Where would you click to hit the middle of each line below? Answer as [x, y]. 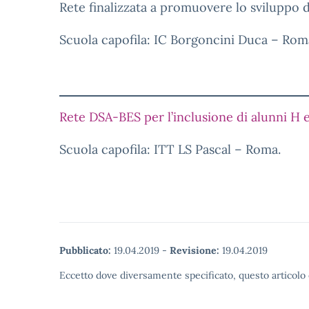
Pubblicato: [85, 250]
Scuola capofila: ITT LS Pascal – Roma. [170, 149]
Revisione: [195, 250]
